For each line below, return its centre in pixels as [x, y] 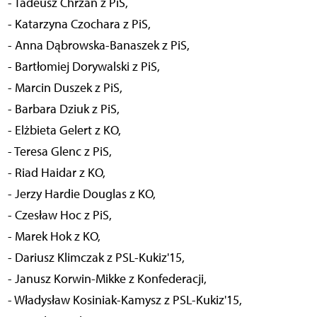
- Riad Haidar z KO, [56, 173]
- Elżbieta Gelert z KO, [64, 131]
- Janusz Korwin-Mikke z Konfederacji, [107, 279]
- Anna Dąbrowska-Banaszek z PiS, [98, 46]
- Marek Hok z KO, [54, 237]
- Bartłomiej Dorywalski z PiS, [83, 67]
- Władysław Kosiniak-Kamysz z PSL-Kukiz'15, [125, 300]
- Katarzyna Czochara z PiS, [79, 24]
